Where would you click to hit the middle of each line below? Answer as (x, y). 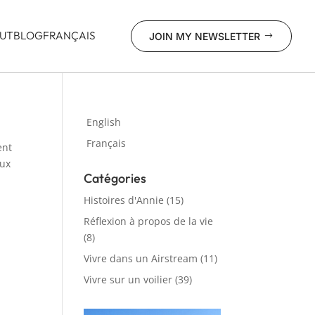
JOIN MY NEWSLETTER (205, 36)
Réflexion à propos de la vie (149, 221)
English (104, 122)
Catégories (115, 178)
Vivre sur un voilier (128, 279)
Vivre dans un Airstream (141, 258)
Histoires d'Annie (124, 200)
